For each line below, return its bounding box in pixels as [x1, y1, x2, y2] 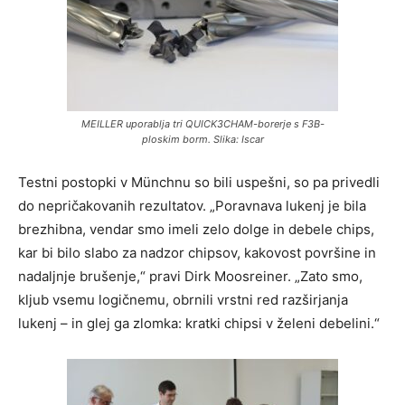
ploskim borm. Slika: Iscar [141, 132, 264, 146]
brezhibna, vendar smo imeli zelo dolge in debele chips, [18, 220, 374, 238]
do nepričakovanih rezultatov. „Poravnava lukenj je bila [18, 196, 366, 214]
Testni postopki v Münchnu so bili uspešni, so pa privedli [18, 173, 380, 191]
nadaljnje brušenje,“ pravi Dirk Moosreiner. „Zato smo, [18, 267, 363, 285]
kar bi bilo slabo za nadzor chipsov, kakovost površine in [18, 243, 376, 261]
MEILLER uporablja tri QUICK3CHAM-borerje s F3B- [80, 117, 325, 130]
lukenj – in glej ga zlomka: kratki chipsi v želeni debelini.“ [18, 314, 380, 332]
